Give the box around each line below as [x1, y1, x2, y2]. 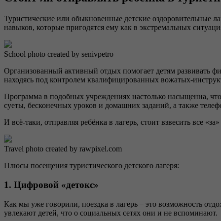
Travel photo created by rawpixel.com [4, 145, 122, 153]
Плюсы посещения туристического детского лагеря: [4, 161, 179, 170]
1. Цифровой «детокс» [4, 179, 99, 190]
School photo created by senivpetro [4, 50, 113, 59]
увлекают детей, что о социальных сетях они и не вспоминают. [4, 208, 218, 217]
